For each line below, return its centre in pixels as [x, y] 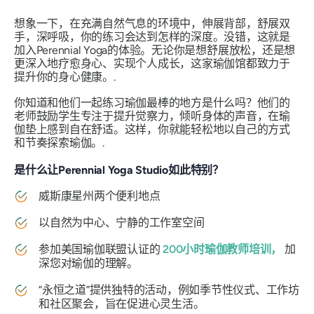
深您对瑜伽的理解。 [88, 264]
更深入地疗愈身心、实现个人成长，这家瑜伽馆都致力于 [152, 64]
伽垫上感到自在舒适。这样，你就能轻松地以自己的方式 [152, 130]
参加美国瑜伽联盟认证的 [101, 250]
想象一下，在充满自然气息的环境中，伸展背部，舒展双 [152, 24]
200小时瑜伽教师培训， [223, 250]
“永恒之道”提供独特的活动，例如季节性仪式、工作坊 [169, 290]
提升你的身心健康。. [66, 77]
